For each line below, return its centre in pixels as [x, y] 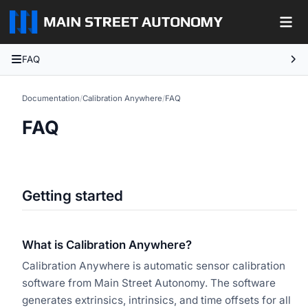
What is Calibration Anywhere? [107, 244]
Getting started [73, 195]
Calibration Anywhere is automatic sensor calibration [154, 265]
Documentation [51, 98]
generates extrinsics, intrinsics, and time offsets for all [156, 300]
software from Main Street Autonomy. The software [149, 283]
